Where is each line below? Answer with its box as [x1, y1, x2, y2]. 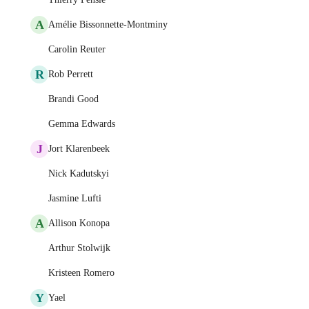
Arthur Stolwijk [48, 243, 110, 253]
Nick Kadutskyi [48, 168, 109, 179]
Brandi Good [48, 94, 99, 104]
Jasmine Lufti [48, 193, 101, 203]
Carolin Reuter [48, 44, 106, 54]
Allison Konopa [48, 218, 110, 228]
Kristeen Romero [48, 268, 114, 278]
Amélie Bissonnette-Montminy [48, 19, 168, 30]
